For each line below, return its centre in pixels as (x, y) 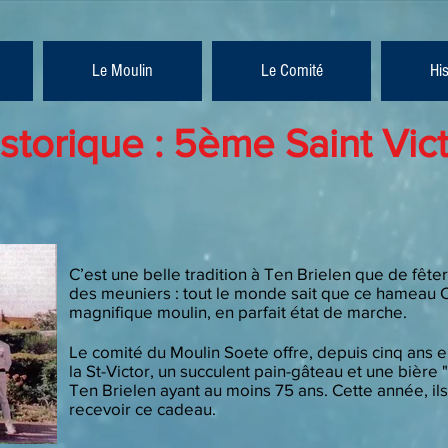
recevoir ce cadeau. (142, 408)
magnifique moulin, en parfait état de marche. (238, 311)
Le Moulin (122, 70)
